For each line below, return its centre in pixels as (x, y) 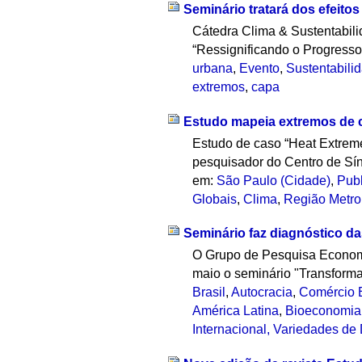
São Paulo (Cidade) (274, 180)
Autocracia (262, 293)
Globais (215, 199)
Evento (260, 68)
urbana (213, 68)
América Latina (236, 311)
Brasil (209, 293)
